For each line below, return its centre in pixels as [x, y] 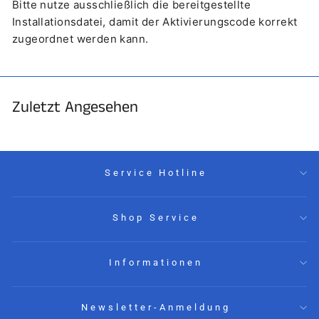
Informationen [156, 263]
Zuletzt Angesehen [75, 107]
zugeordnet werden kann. [80, 38]
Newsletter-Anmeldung [156, 308]
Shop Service [156, 218]
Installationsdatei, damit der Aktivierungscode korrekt [155, 21]
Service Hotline [156, 173]
